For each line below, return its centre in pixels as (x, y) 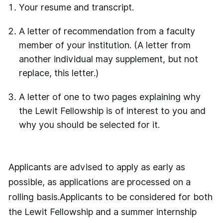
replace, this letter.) (58, 73)
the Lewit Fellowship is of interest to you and (112, 111)
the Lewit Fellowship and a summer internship (102, 212)
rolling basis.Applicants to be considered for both (110, 197)
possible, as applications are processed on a (99, 182)
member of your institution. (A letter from (105, 45)
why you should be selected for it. (89, 125)
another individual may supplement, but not (108, 59)
